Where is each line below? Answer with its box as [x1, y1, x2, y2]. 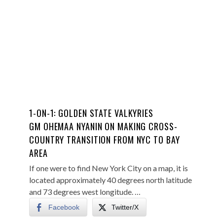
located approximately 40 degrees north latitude [29, 175, 192, 184]
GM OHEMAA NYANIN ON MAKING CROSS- [29, 120, 178, 133]
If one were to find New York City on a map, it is [29, 163, 188, 173]
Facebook [48, 203, 79, 211]
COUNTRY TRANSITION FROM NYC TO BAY [29, 133, 180, 146]
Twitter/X [111, 203, 139, 211]
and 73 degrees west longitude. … [29, 187, 141, 196]
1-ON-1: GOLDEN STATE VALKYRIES [29, 107, 153, 119]
